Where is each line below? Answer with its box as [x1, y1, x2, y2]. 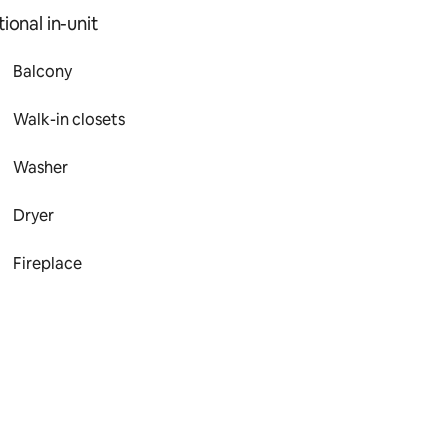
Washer [13, 157, 69, 178]
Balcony [13, 61, 73, 82]
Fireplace [13, 253, 83, 274]
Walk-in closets [13, 109, 126, 130]
